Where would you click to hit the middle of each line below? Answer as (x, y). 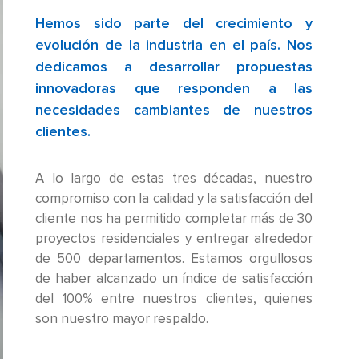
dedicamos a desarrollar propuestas (174, 68)
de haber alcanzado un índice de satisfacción (174, 280)
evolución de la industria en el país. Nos (174, 46)
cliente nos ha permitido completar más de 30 (174, 220)
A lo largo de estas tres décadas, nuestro (174, 179)
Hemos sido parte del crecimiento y (174, 24)
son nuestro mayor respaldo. (122, 320)
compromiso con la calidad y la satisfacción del (174, 200)
